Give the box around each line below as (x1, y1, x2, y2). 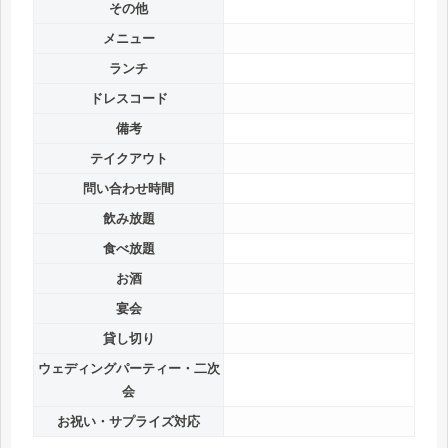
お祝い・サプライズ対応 (57, 414, 200, 430)
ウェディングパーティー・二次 (37, 361, 220, 377)
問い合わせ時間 (83, 181, 174, 197)
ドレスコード (89, 91, 168, 107)
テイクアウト (89, 151, 168, 167)
